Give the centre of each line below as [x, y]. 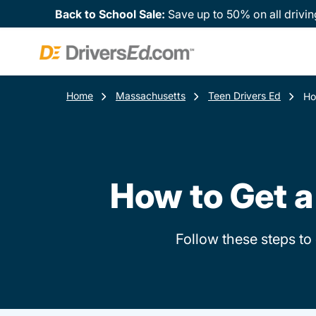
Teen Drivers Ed [244, 96]
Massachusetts [151, 96]
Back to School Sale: [111, 14]
